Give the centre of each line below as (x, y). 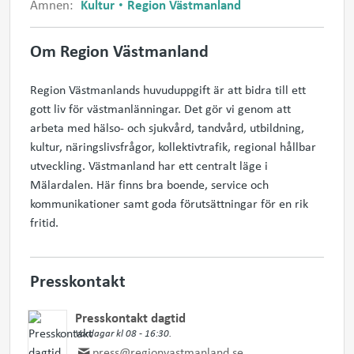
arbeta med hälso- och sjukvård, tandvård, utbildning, (167, 127)
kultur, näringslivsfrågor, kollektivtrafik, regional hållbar (173, 146)
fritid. (44, 222)
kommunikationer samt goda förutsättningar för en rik (169, 203)
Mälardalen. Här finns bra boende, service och (149, 184)
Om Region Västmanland (119, 50)
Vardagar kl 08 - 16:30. (123, 332)
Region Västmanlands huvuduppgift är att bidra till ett (168, 89)
